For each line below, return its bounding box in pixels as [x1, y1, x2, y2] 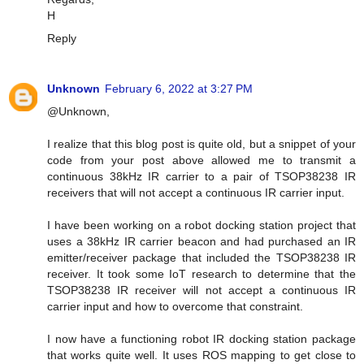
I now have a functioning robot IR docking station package [47, 331, 356, 345]
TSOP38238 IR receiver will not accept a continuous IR [47, 283, 356, 297]
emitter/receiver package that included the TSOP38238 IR [47, 250, 356, 264]
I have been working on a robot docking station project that [47, 218, 356, 232]
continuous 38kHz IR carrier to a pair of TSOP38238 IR [47, 169, 356, 183]
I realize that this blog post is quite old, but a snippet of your [47, 136, 356, 150]
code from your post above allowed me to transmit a [47, 153, 356, 167]
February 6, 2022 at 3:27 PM [105, 81, 253, 95]
